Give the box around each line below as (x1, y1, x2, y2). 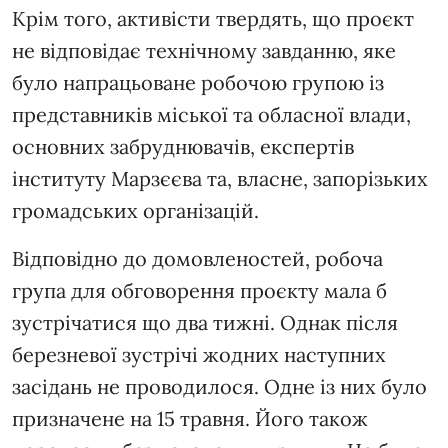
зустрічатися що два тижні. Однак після (12, 310, 398, 336)
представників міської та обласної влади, (12, 102, 411, 128)
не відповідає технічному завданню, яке (12, 38, 396, 64)
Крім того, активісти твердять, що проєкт (12, 6, 414, 32)
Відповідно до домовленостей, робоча (12, 246, 383, 272)
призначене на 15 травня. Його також (12, 406, 368, 432)
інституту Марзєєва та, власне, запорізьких (12, 166, 428, 192)
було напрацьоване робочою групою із (12, 70, 384, 96)
